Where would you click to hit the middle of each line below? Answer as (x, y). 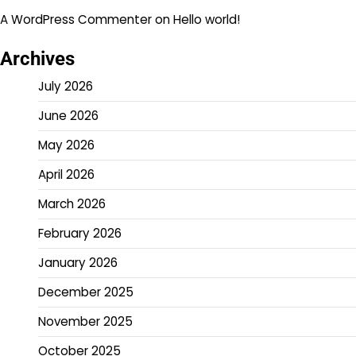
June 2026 (68, 116)
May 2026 (66, 145)
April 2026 (66, 175)
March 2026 (72, 204)
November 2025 (85, 322)
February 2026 (80, 234)
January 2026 (78, 263)
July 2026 (66, 87)
